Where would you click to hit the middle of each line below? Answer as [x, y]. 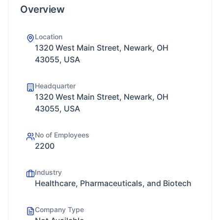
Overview [42, 9]
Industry [48, 172]
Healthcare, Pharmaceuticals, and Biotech [113, 183]
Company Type [59, 209]
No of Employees [62, 135]
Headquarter [55, 86]
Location [49, 37]
